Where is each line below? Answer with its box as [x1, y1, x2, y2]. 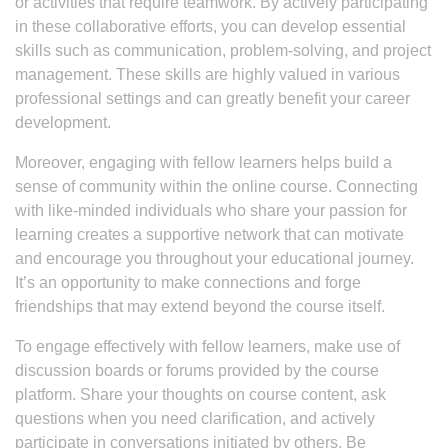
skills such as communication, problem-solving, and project [15, 42, 431, 59]
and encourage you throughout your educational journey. [15, 250, 414, 267]
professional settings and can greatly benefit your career [15, 90, 410, 107]
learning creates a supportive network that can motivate [15, 226, 404, 243]
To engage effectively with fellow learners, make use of [15, 338, 400, 355]
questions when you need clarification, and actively [15, 410, 375, 427]
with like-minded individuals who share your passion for [15, 202, 407, 219]
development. [15, 114, 111, 131]
